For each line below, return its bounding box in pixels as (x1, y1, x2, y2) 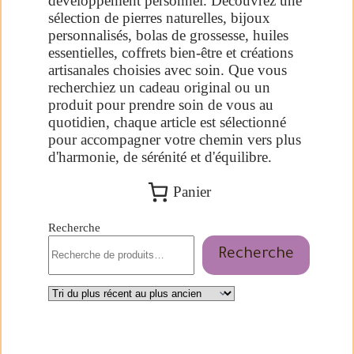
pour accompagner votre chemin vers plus (48, 130, 301, 148)
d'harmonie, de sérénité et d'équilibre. (48, 148, 272, 165)
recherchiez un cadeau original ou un (48, 78, 270, 96)
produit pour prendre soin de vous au (48, 96, 273, 113)
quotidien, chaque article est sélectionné (48, 113, 286, 130)
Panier (173, 183, 211, 200)
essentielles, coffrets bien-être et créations (48, 43, 293, 61)
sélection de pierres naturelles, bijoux (48, 9, 270, 26)
